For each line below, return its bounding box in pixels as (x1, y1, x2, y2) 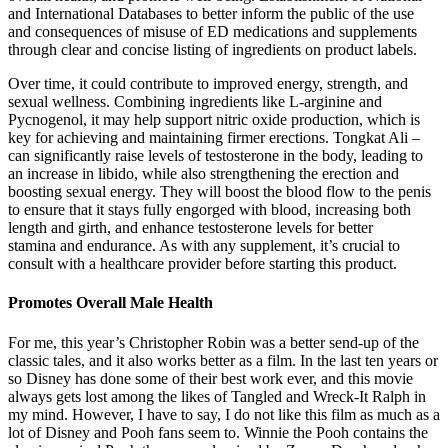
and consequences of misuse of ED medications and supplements (8, 23, 417, 41)
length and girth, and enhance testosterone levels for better (8, 219, 373, 237)
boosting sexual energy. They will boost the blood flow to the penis (8, 183, 431, 201)
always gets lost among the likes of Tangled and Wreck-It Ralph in (8, 387, 426, 405)
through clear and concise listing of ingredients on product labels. (8, 41, 417, 59)
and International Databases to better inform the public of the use (8, 5, 414, 23)
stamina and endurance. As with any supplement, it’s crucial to (8, 237, 400, 255)
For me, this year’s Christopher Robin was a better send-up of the (8, 333, 419, 351)
